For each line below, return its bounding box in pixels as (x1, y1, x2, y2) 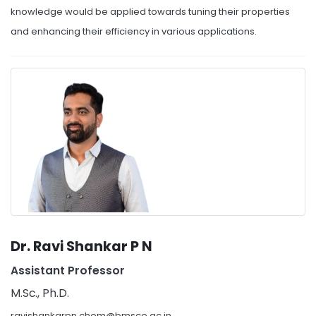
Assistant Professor (11, 263, 125, 278)
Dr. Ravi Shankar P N (11, 237, 152, 256)
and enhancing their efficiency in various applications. (11, 25, 257, 38)
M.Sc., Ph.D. (11, 286, 69, 300)
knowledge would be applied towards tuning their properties (11, 5, 290, 18)
